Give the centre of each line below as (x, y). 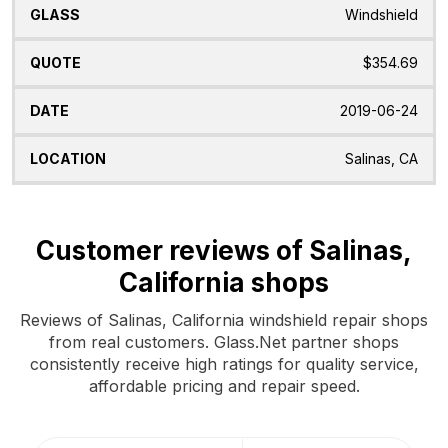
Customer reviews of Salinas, (224, 250)
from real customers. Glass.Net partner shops (224, 341)
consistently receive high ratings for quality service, (224, 363)
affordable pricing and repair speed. (224, 385)
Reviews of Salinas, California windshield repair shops (224, 319)
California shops (224, 282)
